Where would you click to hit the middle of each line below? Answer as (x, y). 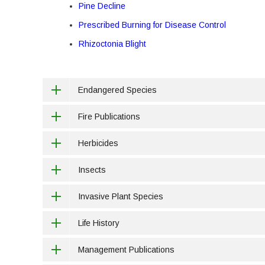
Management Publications (126, 250)
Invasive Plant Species (121, 196)
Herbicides (98, 143)
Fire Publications (109, 117)
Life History (99, 223)
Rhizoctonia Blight (112, 44)
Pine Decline (102, 6)
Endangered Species (117, 90)
